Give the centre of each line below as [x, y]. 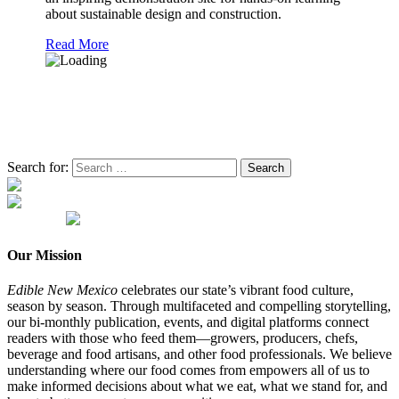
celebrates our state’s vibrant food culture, [236, 290]
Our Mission [45, 255]
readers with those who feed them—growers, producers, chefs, [183, 338]
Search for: [38, 167]
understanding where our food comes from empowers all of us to [188, 370]
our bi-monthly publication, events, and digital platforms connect [188, 322]
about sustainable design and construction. [164, 14]
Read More [77, 45]
